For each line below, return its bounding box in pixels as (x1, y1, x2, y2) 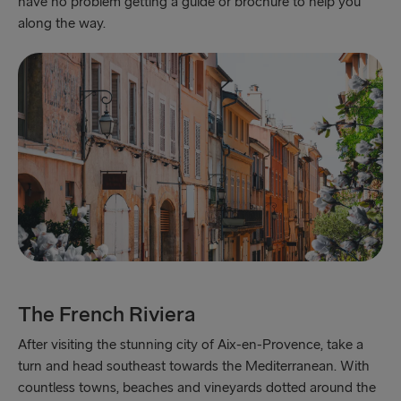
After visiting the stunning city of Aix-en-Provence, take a (18, 337, 363, 354)
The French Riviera (18, 302, 195, 328)
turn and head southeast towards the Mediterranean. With (18, 358, 370, 376)
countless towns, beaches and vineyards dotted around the (18, 380, 376, 397)
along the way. (18, 15, 109, 33)
